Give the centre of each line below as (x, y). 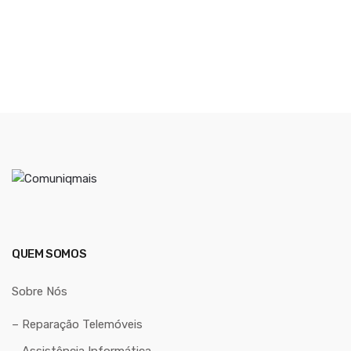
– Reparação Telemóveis (77, 324)
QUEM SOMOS (49, 253)
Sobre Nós (40, 291)
